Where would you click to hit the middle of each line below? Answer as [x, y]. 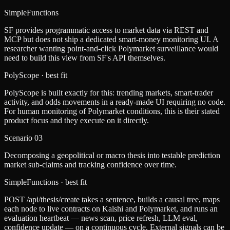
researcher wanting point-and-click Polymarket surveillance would [111, 49]
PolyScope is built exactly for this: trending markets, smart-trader [109, 93]
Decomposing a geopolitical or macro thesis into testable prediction [112, 156]
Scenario [19, 138]
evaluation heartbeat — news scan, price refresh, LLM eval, [101, 218]
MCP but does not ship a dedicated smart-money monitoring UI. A [111, 40]
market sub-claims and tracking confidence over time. [90, 165]
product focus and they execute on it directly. [76, 121]
